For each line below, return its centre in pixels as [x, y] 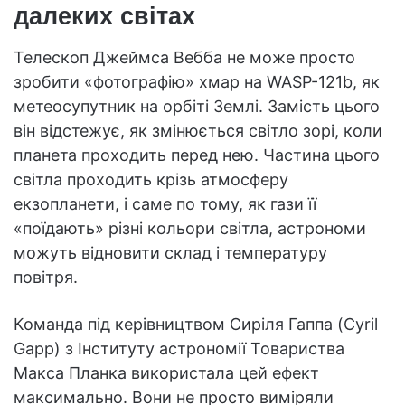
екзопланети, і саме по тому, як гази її [165, 204]
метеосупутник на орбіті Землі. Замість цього [197, 107]
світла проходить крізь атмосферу [151, 180]
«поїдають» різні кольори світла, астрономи [190, 229]
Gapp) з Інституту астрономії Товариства [179, 349]
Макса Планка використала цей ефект [166, 373]
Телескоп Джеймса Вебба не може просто [184, 58]
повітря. [46, 278]
